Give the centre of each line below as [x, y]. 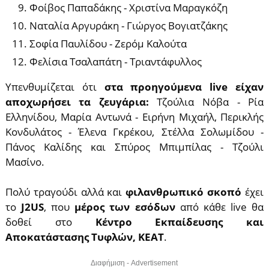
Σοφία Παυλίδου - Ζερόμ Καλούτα [108, 44]
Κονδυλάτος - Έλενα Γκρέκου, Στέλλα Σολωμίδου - [134, 132]
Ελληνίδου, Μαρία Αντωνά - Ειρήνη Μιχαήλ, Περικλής [134, 117]
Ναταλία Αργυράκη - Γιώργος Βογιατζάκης [128, 26]
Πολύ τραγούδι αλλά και [65, 192]
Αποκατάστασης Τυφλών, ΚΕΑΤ [84, 237]
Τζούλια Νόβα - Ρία [206, 102]
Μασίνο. [25, 162]
